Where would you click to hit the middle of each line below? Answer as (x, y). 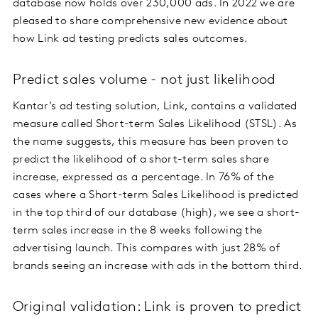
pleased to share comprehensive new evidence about (150, 22)
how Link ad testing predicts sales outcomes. (131, 39)
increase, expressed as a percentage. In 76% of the (143, 178)
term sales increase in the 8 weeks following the (138, 231)
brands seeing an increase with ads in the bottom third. (158, 267)
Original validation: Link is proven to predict (157, 308)
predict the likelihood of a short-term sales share (141, 160)
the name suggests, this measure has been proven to (150, 142)
